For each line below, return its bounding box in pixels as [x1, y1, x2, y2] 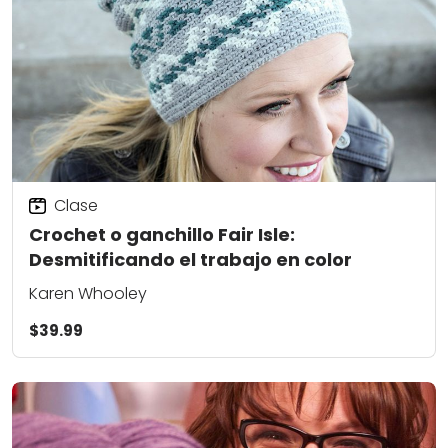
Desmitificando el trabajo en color [29, 247, 352, 273]
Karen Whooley [29, 282, 147, 306]
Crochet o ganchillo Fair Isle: [29, 222, 295, 248]
